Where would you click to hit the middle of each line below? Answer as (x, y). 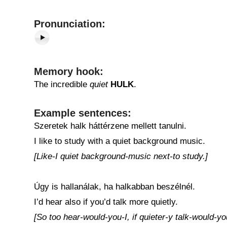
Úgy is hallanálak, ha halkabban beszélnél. (115, 187)
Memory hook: (69, 71)
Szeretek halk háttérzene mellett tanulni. (110, 126)
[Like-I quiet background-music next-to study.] (121, 156)
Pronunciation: (70, 24)
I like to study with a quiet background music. (120, 141)
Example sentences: (83, 113)
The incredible (62, 84)
